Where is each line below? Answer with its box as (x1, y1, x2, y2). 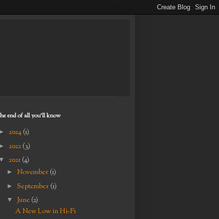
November (17, 168, 50, 178)
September (17, 181, 50, 192)
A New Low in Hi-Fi (15, 207, 76, 217)
